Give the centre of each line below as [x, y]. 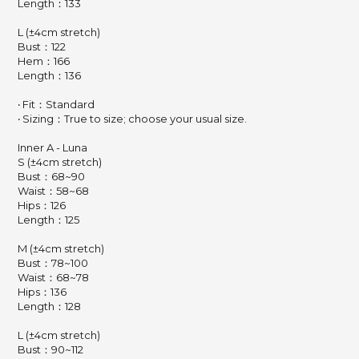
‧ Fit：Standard [56, 104]
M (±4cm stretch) [61, 248]
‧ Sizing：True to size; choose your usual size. [132, 119]
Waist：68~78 [53, 277]
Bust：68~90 [51, 176]
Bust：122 [42, 46]
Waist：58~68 [53, 191]
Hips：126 [42, 205]
